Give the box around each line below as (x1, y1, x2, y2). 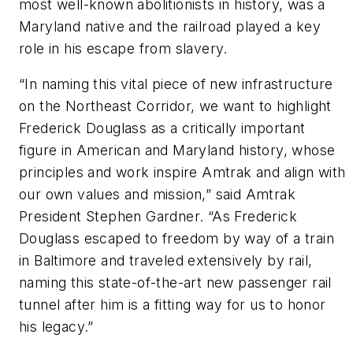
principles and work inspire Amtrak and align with (19, 164, 346, 181)
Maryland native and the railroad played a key (19, 17, 321, 35)
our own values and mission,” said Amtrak (19, 186, 295, 203)
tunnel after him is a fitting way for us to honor (19, 296, 326, 314)
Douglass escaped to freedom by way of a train (19, 230, 334, 247)
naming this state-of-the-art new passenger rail (19, 274, 332, 292)
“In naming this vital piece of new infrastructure (19, 76, 333, 93)
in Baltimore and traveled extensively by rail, (19, 252, 313, 269)
